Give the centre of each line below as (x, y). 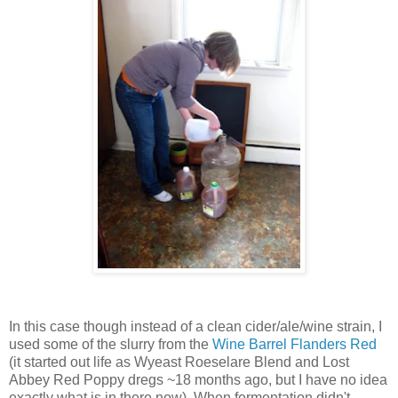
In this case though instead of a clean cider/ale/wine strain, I (195, 326)
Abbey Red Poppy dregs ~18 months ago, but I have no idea (198, 379)
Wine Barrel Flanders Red (295, 344)
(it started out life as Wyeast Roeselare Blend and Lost (179, 362)
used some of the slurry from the (111, 344)
